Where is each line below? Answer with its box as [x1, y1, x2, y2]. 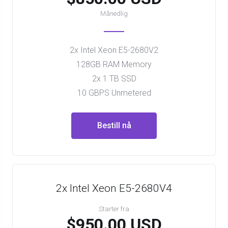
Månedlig [100, 10, 128, 17]
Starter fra [99, 205, 129, 213]
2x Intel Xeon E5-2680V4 [56, 182, 172, 194]
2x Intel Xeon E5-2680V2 [70, 45, 158, 55]
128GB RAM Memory [76, 60, 152, 69]
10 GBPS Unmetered [77, 88, 151, 98]
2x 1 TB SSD [92, 74, 136, 83]
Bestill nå [97, 121, 131, 130]
